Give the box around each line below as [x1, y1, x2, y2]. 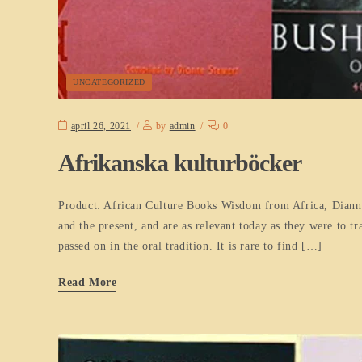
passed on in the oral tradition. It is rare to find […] [58, 239, 323, 252]
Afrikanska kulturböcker [58, 149, 301, 176]
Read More [58, 276, 117, 288]
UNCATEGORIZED [73, 78, 145, 87]
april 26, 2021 [70, 120, 132, 132]
